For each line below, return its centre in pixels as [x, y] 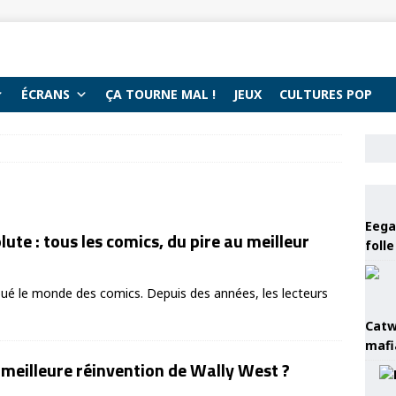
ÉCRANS [46, 94]
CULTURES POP [326, 94]
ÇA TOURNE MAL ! [160, 94]
